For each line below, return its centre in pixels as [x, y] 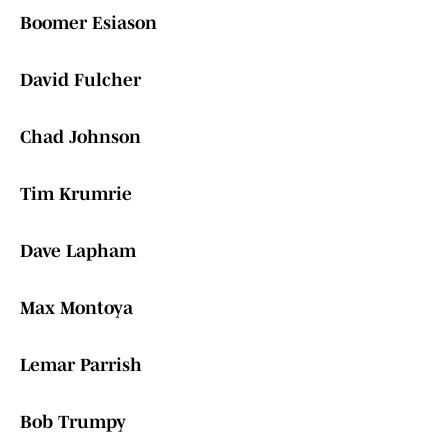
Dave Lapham [78, 251]
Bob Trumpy [73, 422]
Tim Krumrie [76, 194]
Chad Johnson [80, 137]
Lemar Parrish [81, 365]
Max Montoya [76, 308]
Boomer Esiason [88, 23]
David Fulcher [80, 80]
